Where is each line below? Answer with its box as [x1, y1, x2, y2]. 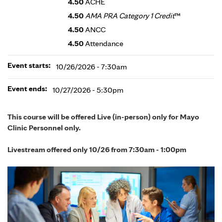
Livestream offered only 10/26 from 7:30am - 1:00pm [7, 145, 186, 155]
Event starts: [7, 60, 52, 70]
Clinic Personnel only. [7, 123, 81, 132]
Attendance [85, 39, 123, 48]
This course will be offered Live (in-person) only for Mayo [7, 112, 199, 121]
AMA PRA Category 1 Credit [85, 11, 174, 20]
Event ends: [7, 84, 49, 93]
